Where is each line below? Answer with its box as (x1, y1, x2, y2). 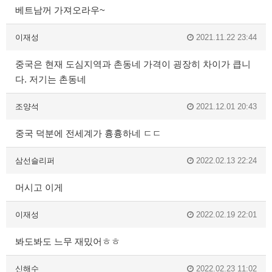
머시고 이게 (15, 182, 63, 192)
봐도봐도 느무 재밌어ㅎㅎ (15, 236, 120, 246)
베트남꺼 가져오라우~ (15, 4, 105, 15)
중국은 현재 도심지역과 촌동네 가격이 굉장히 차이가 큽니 (15, 58, 251, 69)
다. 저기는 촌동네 (15, 73, 86, 84)
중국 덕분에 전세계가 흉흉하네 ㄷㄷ (15, 127, 161, 138)
